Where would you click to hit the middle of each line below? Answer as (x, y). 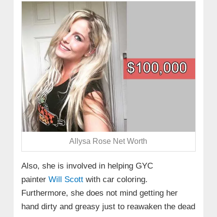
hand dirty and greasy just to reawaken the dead (108, 206)
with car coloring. (115, 179)
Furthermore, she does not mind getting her (99, 193)
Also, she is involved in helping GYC (87, 166)
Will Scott (66, 179)
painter (35, 179)
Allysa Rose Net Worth (108, 141)
